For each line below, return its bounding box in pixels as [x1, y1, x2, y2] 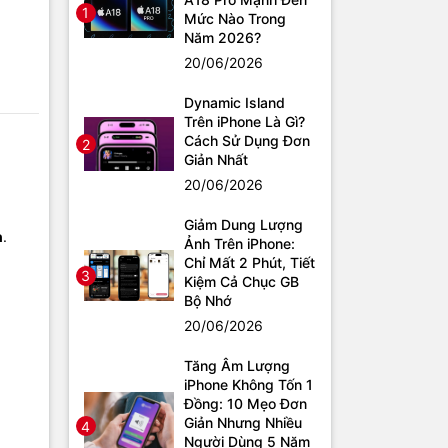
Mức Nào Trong [183, 10, 286, 28]
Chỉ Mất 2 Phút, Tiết [183, 254, 315, 272]
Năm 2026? [183, 29, 261, 47]
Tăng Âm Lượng [183, 357, 290, 375]
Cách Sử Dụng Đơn [183, 132, 310, 150]
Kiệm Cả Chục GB [183, 273, 299, 291]
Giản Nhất [183, 151, 248, 169]
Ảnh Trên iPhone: [183, 235, 295, 253]
